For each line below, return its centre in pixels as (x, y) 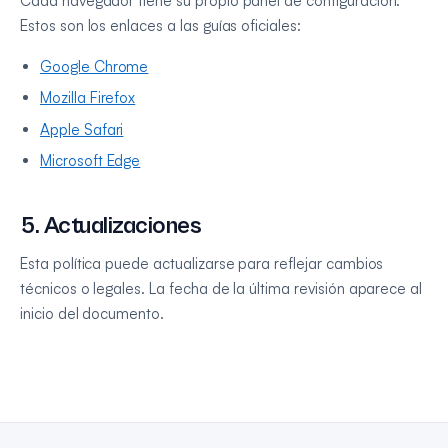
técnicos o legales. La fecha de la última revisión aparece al (221, 288)
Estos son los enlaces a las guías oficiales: (160, 25)
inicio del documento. (92, 313)
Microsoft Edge (90, 160)
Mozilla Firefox (88, 98)
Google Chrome (94, 66)
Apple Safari (82, 129)
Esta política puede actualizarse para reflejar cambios (202, 263)
